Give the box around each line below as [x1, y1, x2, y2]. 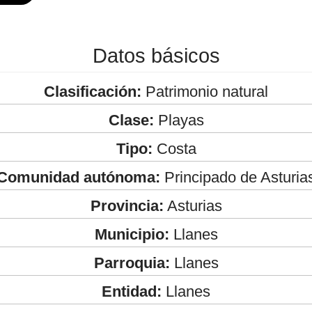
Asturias [163, 196, 222, 214]
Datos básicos [92, 44, 220, 67]
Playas [153, 111, 204, 129]
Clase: [108, 111, 154, 129]
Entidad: [102, 282, 162, 300]
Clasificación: [44, 82, 141, 100]
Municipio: [94, 225, 169, 243]
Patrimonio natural [141, 82, 268, 100]
